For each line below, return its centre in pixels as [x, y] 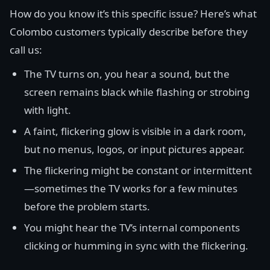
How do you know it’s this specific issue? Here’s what [133, 14]
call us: [26, 50]
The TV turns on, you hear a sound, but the [127, 74]
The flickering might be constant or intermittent [138, 170]
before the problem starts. [87, 206]
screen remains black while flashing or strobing [137, 92]
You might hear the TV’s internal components [132, 228]
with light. [48, 110]
